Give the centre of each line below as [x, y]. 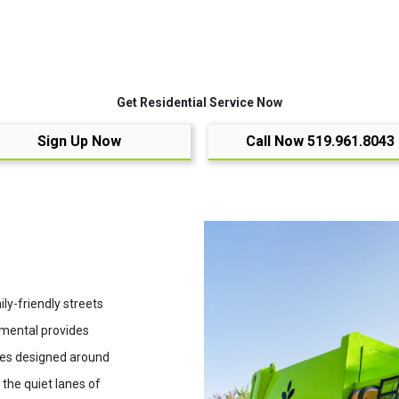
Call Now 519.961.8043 [320, 141]
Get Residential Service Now [199, 102]
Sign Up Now [79, 141]
